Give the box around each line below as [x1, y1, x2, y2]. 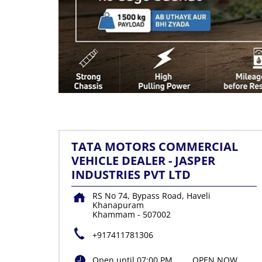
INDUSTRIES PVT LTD [71, 167, 191, 183]
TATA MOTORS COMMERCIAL [71, 139, 238, 155]
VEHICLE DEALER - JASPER [71, 153, 215, 169]
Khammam [92, 209, 135, 220]
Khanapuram [92, 199, 144, 211]
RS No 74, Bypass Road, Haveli [92, 190, 211, 202]
